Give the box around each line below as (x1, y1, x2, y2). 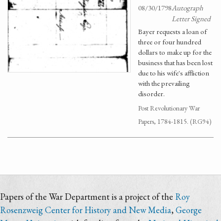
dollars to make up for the (138, 47, 212, 57)
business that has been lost (138, 58, 213, 67)
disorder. (138, 89, 165, 98)
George (176, 204, 202, 216)
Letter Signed (172, 14, 211, 23)
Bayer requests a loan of (138, 27, 207, 36)
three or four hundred (138, 37, 201, 46)
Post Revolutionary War (138, 104, 200, 112)
